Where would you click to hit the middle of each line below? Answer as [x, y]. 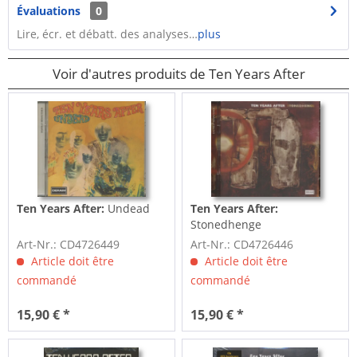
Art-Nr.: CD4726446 [242, 245]
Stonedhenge [226, 225]
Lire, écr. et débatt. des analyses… [107, 34]
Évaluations [49, 11]
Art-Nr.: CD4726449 [69, 245]
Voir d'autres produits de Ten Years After [178, 74]
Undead [127, 209]
